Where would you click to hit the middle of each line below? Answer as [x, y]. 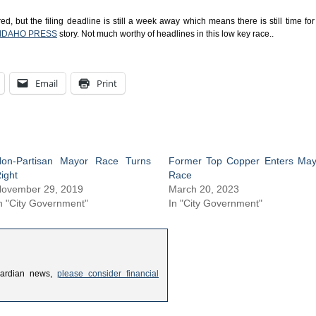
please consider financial [108, 273]
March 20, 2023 [204, 189]
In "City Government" [215, 203]
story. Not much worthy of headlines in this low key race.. [165, 34]
